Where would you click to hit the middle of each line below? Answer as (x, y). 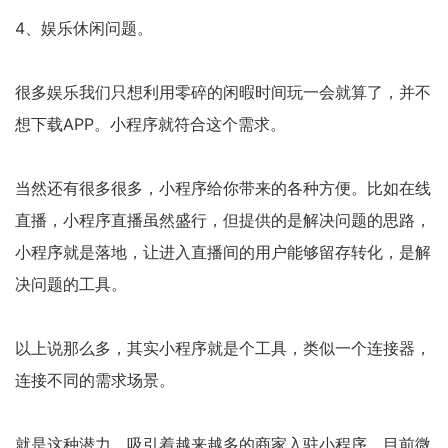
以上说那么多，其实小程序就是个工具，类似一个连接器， (223, 348)
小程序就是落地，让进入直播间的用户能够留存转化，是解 (223, 252)
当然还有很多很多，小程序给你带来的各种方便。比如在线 (223, 188)
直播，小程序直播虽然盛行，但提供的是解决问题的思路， (223, 220)
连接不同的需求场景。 (95, 380)
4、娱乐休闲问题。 (84, 28)
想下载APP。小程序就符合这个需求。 (150, 124)
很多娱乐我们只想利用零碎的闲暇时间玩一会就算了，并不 (223, 92)
